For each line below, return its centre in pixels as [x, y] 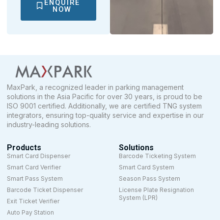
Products [24, 147]
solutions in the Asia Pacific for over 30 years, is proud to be [105, 96]
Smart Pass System [35, 178]
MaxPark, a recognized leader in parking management [95, 87]
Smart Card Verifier [34, 167]
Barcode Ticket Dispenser [45, 190]
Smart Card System [147, 167]
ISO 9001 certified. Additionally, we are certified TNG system [104, 106]
